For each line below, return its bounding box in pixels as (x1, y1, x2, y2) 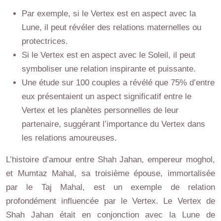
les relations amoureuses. (22, 133, 117, 143)
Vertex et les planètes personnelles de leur (22, 105, 179, 115)
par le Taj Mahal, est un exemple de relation (6, 182, 215, 192)
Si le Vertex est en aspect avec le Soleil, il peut (22, 50, 195, 60)
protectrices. (22, 36, 68, 46)
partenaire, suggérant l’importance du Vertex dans (22, 119, 205, 129)
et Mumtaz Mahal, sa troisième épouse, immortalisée (6, 168, 215, 178)
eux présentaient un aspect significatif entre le (22, 91, 191, 101)
